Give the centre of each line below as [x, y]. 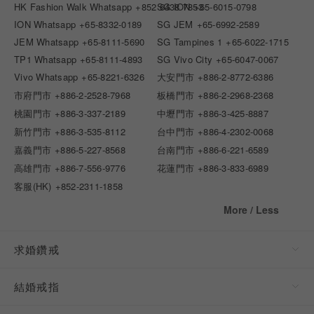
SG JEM [175, 24]
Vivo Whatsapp [46, 76]
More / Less [251, 209]
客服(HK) [33, 186]
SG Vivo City [185, 59]
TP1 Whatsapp [46, 59]
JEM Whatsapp [47, 41]
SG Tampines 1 [190, 41]
